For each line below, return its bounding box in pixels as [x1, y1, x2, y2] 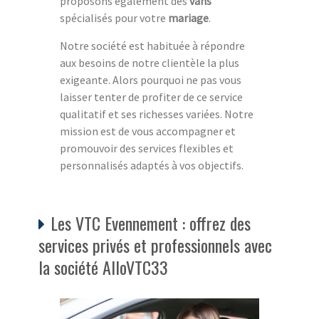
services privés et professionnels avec [38, 232, 272, 258]
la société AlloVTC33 [38, 254, 168, 281]
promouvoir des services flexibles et [60, 141, 234, 156]
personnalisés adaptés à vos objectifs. [60, 158, 244, 173]
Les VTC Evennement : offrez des [51, 210, 251, 236]
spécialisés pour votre [60, 11, 168, 26]
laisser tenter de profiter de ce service [60, 90, 243, 105]
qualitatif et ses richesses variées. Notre [60, 107, 253, 122]
